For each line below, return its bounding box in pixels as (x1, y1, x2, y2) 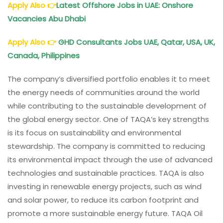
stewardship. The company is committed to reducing (7, 141, 205, 152)
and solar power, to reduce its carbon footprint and (7, 195, 199, 206)
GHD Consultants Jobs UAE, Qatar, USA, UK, (58, 37, 215, 48)
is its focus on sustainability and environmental (7, 127, 181, 138)
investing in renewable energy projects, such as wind (7, 181, 202, 192)
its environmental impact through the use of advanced (7, 154, 213, 165)
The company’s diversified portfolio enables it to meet (7, 74, 210, 85)
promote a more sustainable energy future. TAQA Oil (7, 208, 203, 219)
